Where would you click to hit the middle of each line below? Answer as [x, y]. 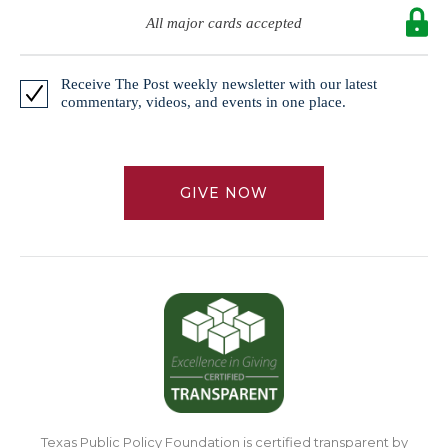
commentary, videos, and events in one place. [203, 102]
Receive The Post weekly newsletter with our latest [219, 84]
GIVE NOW [224, 193]
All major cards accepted [224, 23]
